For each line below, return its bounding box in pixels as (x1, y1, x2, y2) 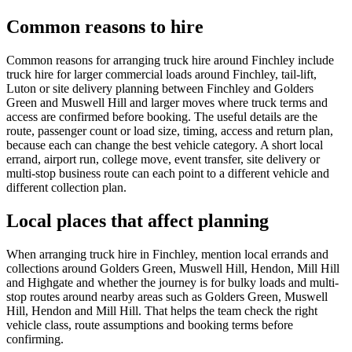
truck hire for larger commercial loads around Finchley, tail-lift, (6, 68, 317, 82)
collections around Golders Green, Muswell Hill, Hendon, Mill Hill (6, 262, 339, 276)
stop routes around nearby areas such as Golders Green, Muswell (6, 290, 328, 304)
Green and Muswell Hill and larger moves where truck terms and (6, 96, 328, 110)
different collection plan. (6, 181, 126, 195)
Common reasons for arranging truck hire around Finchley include (6, 53, 334, 68)
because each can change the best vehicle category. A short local (6, 138, 323, 152)
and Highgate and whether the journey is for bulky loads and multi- (6, 276, 339, 290)
